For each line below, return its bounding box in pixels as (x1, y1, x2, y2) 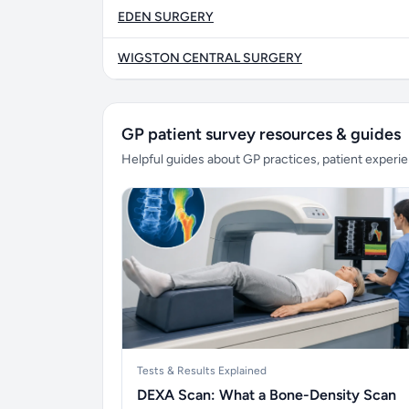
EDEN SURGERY (118, 9, 214, 25)
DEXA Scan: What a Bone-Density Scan (137, 386, 396, 404)
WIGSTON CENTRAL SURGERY (118, 50, 302, 66)
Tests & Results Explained (137, 364, 267, 377)
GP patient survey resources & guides (121, 124, 401, 144)
